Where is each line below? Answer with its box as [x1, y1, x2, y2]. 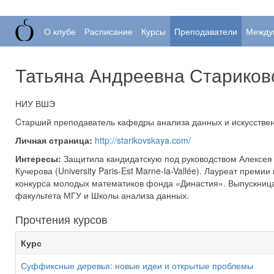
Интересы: [15, 152, 61, 165]
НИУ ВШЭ [15, 97, 55, 109]
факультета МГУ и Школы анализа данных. [15, 189, 189, 201]
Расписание [84, 25, 133, 37]
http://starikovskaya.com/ [95, 134, 191, 146]
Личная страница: [15, 134, 92, 146]
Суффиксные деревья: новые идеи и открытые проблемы [21, 259, 253, 272]
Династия [180, 177, 218, 189]
